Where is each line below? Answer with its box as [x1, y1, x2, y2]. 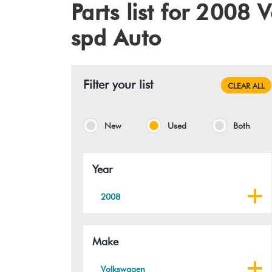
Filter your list [83, 77, 153, 92]
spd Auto [71, 24, 161, 51]
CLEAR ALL [227, 80, 265, 90]
